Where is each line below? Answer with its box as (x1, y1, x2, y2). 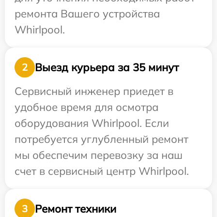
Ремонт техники (35, 201, 116, 216)
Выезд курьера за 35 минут (35, 60, 179, 74)
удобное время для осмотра (15, 100, 158, 114)
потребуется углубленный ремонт (15, 132, 188, 146)
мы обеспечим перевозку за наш (15, 148, 183, 162)
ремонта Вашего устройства (15, 7, 160, 21)
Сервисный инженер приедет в (15, 84, 173, 98)
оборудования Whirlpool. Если (15, 116, 169, 130)
